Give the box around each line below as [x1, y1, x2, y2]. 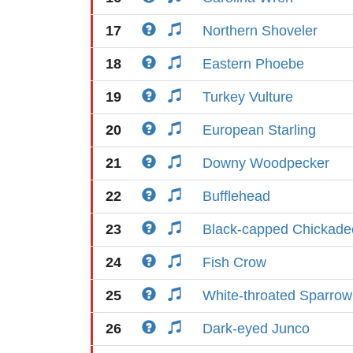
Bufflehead [203, 188, 270, 204]
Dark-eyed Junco [203, 321, 310, 336]
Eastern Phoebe [203, 56, 304, 72]
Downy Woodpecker [203, 155, 329, 171]
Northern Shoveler [203, 23, 318, 39]
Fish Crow [203, 255, 266, 270]
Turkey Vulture [203, 89, 293, 105]
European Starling [203, 122, 316, 138]
